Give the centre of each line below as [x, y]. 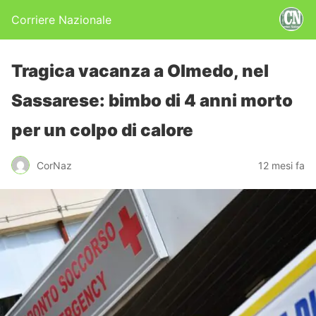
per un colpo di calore [102, 130]
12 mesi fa [281, 165]
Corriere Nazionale [61, 20]
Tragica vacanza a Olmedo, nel [140, 71]
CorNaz [54, 165]
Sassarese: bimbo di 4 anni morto [152, 101]
